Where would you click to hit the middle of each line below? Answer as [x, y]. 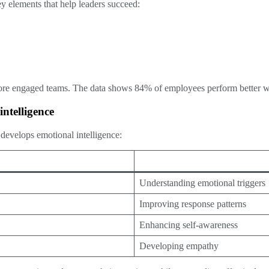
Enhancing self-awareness [189, 225]
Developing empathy [179, 246]
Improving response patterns [193, 204]
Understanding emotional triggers [202, 183]
